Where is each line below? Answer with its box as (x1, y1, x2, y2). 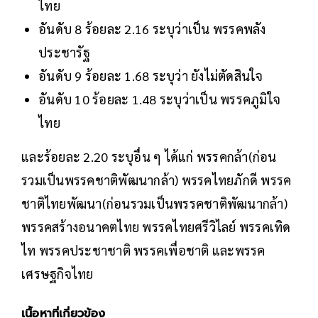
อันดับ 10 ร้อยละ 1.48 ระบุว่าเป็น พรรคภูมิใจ (38, 90, 280, 107)
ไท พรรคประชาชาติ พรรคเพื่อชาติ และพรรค (21, 241, 265, 258)
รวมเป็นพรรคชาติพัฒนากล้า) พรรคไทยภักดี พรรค (21, 171, 292, 188)
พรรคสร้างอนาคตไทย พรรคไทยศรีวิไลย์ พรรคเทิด (21, 218, 291, 235)
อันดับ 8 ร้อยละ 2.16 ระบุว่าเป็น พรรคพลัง (38, 20, 266, 37)
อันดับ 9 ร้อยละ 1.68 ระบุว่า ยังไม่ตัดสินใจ (38, 67, 263, 84)
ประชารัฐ (38, 43, 90, 60)
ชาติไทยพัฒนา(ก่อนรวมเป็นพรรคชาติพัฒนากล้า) (21, 194, 287, 212)
